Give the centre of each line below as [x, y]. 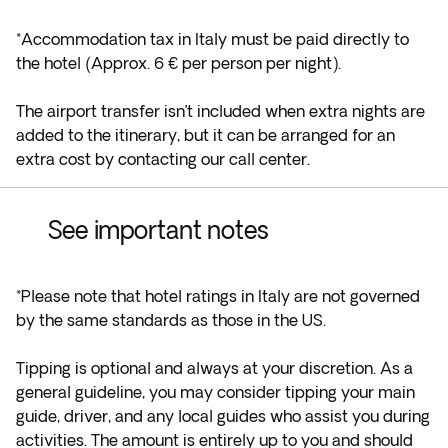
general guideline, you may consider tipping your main [215, 392]
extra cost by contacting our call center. [163, 159]
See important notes [158, 229]
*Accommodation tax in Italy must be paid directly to [212, 39]
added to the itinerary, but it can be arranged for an [205, 135]
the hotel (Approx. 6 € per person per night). [178, 63]
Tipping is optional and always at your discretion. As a [214, 368]
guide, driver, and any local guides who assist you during [223, 416]
